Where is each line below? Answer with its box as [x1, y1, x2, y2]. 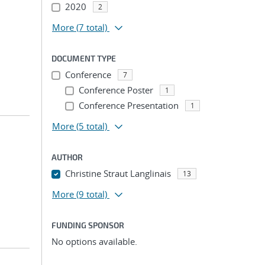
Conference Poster [78, 84, 153, 96]
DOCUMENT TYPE [51, 53, 116, 63]
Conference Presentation [78, 99, 179, 111]
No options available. [51, 235, 137, 247]
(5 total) [76, 120, 107, 132]
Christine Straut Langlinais [64, 167, 171, 179]
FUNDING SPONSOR [51, 220, 124, 230]
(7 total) [76, 21, 107, 33]
